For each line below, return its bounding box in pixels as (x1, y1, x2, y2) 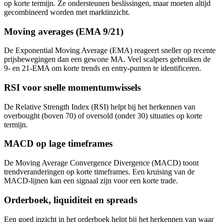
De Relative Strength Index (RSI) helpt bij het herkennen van (4, 102, 195, 111)
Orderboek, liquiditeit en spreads (4, 194, 137, 205)
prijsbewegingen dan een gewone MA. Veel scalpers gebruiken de (4, 55, 211, 64)
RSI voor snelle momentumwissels (4, 82, 141, 93)
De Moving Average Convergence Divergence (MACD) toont (4, 159, 199, 167)
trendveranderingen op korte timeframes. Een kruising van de (4, 167, 195, 176)
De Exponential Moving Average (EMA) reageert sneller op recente (4, 46, 216, 55)
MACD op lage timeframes (4, 138, 112, 149)
